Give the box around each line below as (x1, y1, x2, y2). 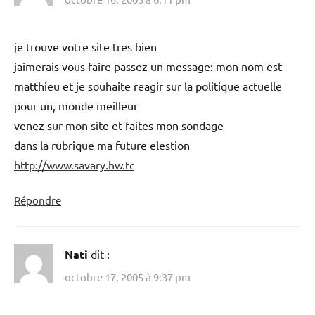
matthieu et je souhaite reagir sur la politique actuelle (14, 79, 282, 94)
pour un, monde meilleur (14, 98, 138, 113)
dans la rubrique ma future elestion (14, 138, 190, 153)
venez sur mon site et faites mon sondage (14, 118, 224, 133)
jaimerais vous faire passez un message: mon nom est (14, 59, 282, 74)
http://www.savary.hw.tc (14, 157, 134, 172)
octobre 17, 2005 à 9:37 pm (65, 269, 191, 283)
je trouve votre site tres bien (14, 39, 157, 54)
